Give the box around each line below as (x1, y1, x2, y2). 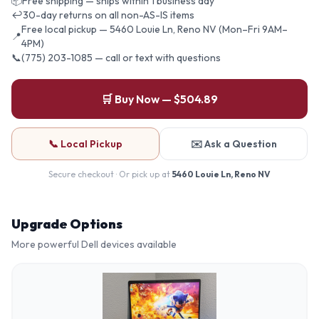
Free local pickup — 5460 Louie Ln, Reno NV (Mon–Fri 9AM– (21, 22, 288, 36)
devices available (98, 237, 177, 251)
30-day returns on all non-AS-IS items (23, 8, 194, 21)
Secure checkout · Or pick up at (48, 168, 172, 179)
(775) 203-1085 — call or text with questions (21, 51, 221, 64)
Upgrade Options (11, 215, 122, 232)
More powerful (11, 237, 81, 251)
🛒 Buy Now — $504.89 (101, 91, 218, 106)
